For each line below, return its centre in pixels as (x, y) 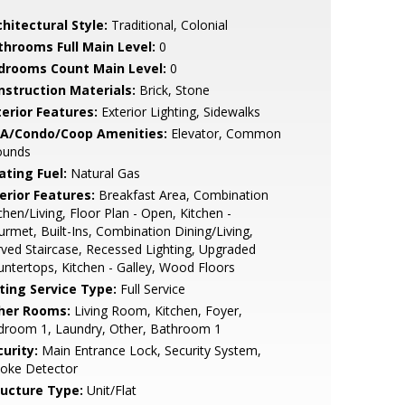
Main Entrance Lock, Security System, (149, 350)
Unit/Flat (109, 390)
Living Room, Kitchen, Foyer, (156, 311)
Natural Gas (103, 173)
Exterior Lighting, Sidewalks (179, 112)
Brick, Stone (172, 90)
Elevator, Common (224, 133)
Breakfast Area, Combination (181, 195)
